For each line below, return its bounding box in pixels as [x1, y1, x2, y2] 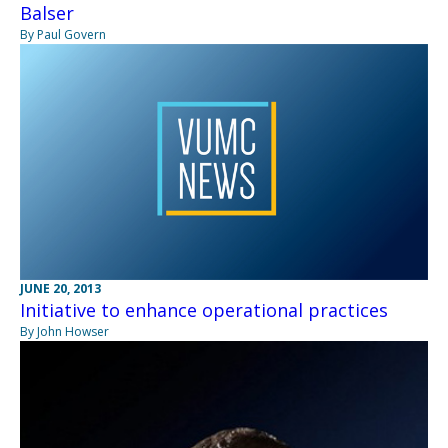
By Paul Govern [20, 25, 106, 43]
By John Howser [20, 323, 109, 341]
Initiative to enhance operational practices [20, 298, 388, 323]
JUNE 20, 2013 [20, 280, 101, 298]
